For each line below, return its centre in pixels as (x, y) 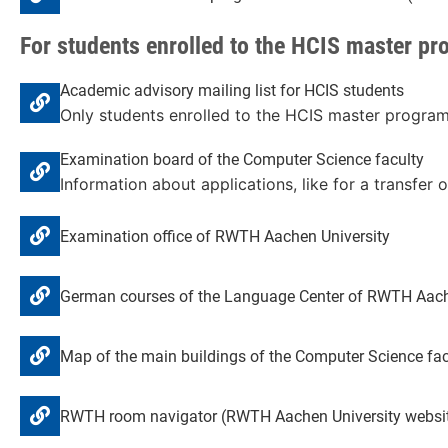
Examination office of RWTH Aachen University (225, 236)
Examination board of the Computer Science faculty (242, 160)
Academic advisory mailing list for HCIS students (232, 91)
